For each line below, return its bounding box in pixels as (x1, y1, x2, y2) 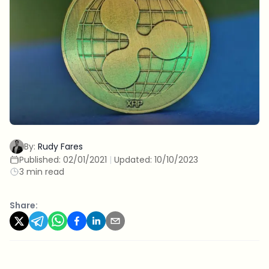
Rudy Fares (38, 140, 83, 153)
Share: (10, 199, 38, 211)
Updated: (114, 153, 154, 166)
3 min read (19, 165, 64, 178)
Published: (19, 153, 63, 166)
